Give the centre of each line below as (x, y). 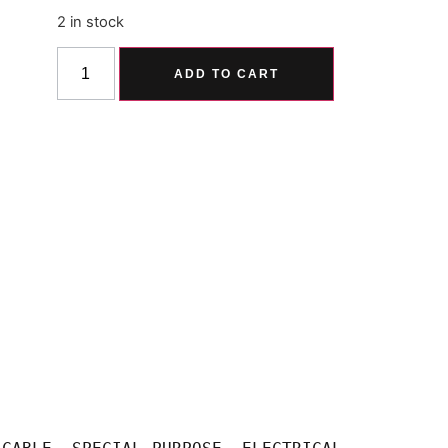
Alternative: (381, 60)
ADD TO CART (226, 74)
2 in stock (90, 21)
